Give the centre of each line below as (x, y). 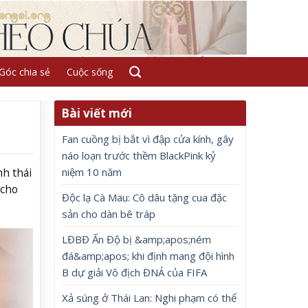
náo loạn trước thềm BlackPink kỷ (139, 155)
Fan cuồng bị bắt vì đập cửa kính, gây (148, 139)
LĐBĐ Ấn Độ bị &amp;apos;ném (137, 239)
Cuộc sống (89, 72)
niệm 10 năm (92, 172)
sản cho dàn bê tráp (109, 214)
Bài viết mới (97, 113)
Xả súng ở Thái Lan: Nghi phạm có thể (150, 298)
